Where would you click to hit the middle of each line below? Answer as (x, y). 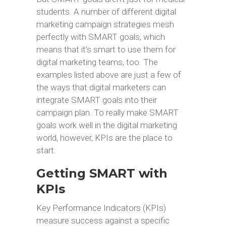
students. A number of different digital (106, 12)
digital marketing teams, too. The (97, 62)
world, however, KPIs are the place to (104, 138)
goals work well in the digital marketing (106, 125)
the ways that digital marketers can (101, 87)
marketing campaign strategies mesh (105, 24)
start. (46, 150)
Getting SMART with (102, 173)
